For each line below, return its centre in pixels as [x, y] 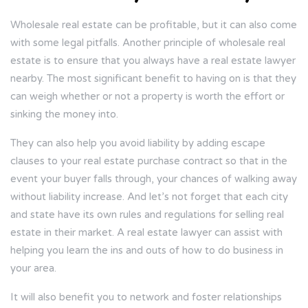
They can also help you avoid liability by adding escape [138, 143]
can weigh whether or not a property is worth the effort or [147, 97]
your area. [33, 268]
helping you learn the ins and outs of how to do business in [147, 251]
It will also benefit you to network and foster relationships [146, 297]
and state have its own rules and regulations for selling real [147, 215]
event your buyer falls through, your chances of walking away [154, 179]
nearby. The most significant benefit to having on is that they [153, 79]
